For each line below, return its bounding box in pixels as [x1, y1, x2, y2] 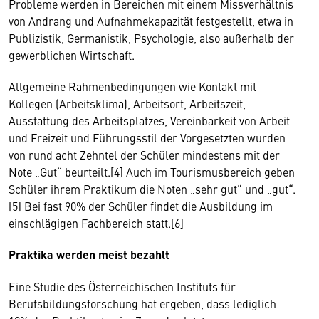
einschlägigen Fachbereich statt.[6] [9, 215, 187, 231]
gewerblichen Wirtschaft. [9, 47, 140, 63]
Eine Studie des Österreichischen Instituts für [9, 278, 236, 294]
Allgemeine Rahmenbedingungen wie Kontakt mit [9, 78, 256, 94]
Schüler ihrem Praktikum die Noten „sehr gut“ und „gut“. [9, 181, 296, 197]
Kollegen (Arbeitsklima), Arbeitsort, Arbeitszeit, [9, 95, 246, 111]
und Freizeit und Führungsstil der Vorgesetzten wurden [9, 130, 286, 145]
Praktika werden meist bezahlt [9, 246, 169, 263]
